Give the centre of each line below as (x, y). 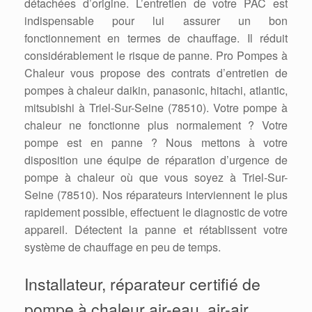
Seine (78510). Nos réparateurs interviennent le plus (156, 195)
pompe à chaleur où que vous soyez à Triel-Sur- (156, 178)
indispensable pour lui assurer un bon (156, 21)
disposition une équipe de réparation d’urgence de (156, 160)
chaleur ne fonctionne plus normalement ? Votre (156, 125)
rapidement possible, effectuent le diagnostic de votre (156, 212)
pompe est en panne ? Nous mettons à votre (156, 143)
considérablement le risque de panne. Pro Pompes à (156, 56)
